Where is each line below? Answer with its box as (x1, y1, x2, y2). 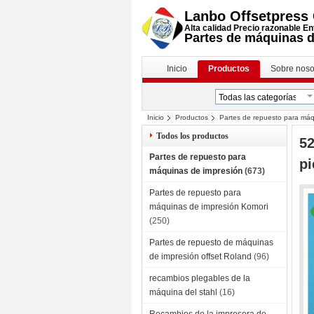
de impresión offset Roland (149, 252, 252, 261)
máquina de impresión (142, 127, 230, 137)
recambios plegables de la (149, 273, 250, 283)
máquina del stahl (149, 287, 217, 297)
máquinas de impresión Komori (149, 202, 268, 212)
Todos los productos (156, 131, 228, 141)
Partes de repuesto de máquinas (149, 238, 273, 247)
